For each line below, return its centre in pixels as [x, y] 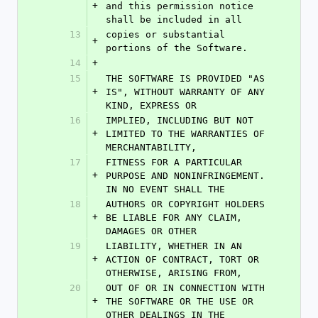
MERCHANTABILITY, [151, 147]
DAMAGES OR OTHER [151, 231]
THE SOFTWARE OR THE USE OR [180, 301]
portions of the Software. [177, 48]
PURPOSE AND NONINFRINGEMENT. [185, 176]
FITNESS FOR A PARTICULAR [174, 162]
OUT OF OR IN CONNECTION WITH [185, 288]
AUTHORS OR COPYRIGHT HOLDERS [185, 204]
